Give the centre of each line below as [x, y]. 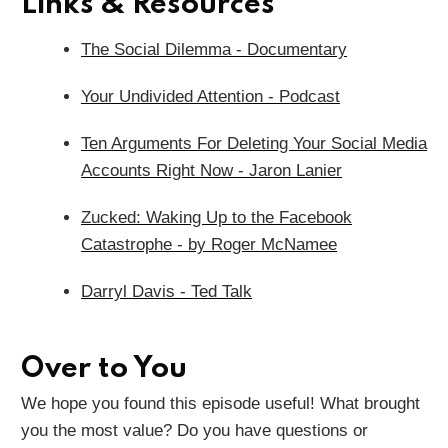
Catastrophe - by [146, 244]
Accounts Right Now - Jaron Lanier [211, 170]
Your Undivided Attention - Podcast [210, 96]
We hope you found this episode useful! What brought [220, 403]
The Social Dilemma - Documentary [214, 49]
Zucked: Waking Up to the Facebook [216, 217]
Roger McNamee [274, 244]
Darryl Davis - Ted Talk [166, 291]
